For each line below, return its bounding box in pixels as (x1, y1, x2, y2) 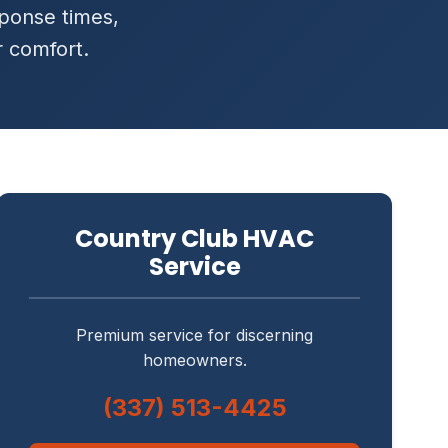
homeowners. (142, 350, 247, 370)
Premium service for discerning (76, 325, 314, 345)
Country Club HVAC (75, 222, 315, 255)
